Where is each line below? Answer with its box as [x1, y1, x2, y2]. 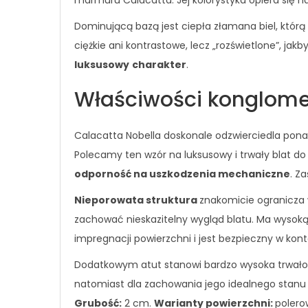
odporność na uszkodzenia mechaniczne [74, 167, 290, 181]
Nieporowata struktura [74, 193, 199, 207]
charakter [132, 58, 186, 71]
